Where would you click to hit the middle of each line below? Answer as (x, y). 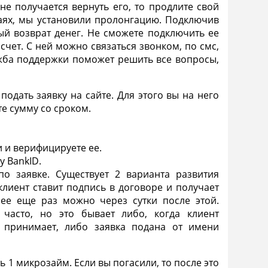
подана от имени (172, 227)
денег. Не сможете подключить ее (135, 33)
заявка (107, 227)
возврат (32, 33)
